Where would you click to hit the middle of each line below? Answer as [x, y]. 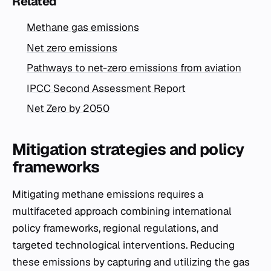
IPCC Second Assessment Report [106, 88]
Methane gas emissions [83, 27]
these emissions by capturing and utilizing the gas [131, 262]
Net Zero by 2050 [68, 109]
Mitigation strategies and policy [128, 150]
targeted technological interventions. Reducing [123, 245]
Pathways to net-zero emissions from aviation [134, 68]
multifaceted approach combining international [122, 211]
